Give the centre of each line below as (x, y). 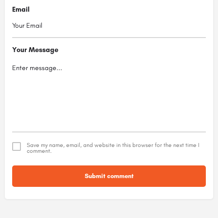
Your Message (35, 50)
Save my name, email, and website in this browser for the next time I (113, 145)
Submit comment (109, 176)
